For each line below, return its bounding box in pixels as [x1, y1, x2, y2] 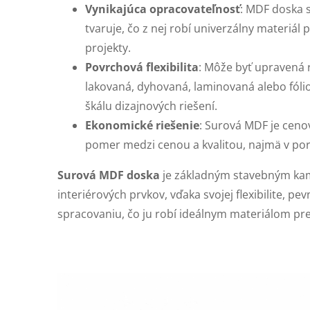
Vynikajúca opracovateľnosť [85, 1, 240, 17]
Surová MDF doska [57, 167, 160, 183]
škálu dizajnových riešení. [85, 98, 217, 113]
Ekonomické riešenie [85, 118, 199, 133]
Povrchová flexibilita [85, 60, 199, 75]
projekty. [85, 40, 131, 55]
